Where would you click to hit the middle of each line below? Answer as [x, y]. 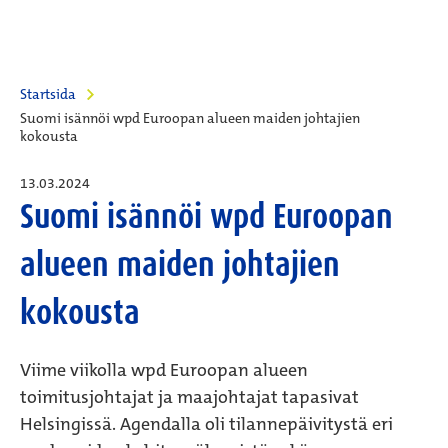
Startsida [48, 94]
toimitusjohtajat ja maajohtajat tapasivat [189, 397]
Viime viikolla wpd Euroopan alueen [164, 370]
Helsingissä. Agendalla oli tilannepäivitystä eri [206, 424]
